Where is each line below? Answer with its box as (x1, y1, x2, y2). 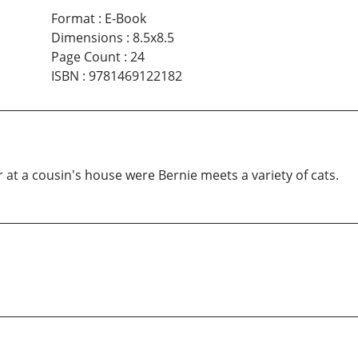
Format (50, 9, 95, 27)
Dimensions (50, 28, 123, 46)
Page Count (50, 47, 121, 66)
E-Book (104, 9, 146, 27)
